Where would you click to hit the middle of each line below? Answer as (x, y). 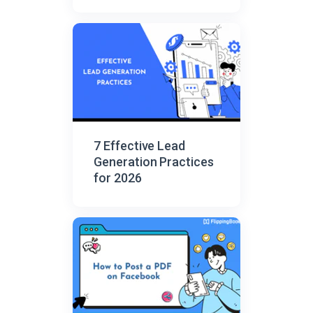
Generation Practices (154, 161)
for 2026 (118, 177)
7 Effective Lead (140, 145)
